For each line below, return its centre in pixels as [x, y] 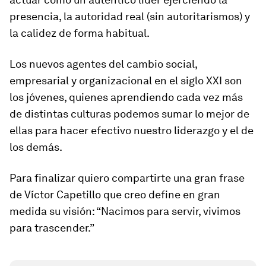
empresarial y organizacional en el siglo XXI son [126, 80]
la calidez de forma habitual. [80, 33]
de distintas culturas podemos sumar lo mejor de [129, 114]
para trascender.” [52, 228]
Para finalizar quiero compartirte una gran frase [127, 178]
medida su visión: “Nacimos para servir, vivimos [125, 211]
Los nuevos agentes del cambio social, [103, 64]
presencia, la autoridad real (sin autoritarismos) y [130, 16]
